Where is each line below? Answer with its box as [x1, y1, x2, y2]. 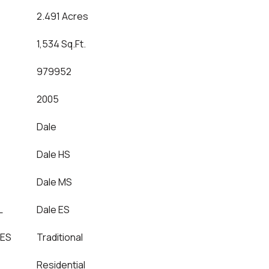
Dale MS [37, 175, 72, 189]
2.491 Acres [37, 10, 88, 23]
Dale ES [37, 203, 70, 216]
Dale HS [37, 148, 70, 161]
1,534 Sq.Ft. [37, 37, 86, 50]
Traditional [37, 231, 83, 244]
